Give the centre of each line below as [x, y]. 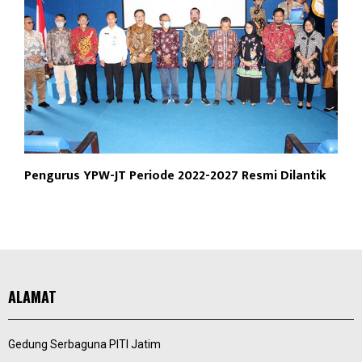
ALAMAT [32, 297]
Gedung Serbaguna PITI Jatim [84, 345]
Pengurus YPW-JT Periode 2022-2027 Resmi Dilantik [175, 176]
